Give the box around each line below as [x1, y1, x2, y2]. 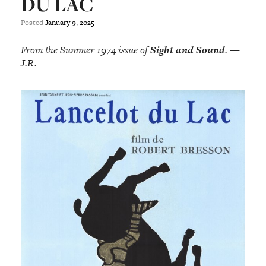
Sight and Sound [150, 42, 226, 57]
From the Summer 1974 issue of [21, 42, 151, 57]
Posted [21, 17, 46, 28]
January [45, 17, 71, 28]
